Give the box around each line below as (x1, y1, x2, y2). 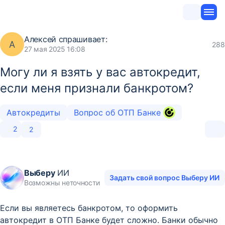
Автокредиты (7, 107, 61, 118)
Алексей (24, 34, 56, 44)
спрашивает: (56, 34, 107, 44)
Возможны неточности (24, 178, 100, 187)
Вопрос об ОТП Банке (73, 107, 163, 118)
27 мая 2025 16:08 (24, 45, 85, 53)
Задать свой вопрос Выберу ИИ (109, 173, 220, 182)
